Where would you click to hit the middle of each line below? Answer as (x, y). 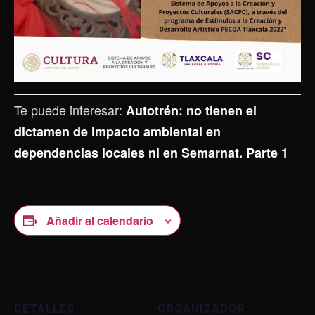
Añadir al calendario (100, 220)
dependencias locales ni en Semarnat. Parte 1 (151, 152)
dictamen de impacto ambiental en (117, 131)
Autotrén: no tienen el (189, 110)
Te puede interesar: (68, 109)
